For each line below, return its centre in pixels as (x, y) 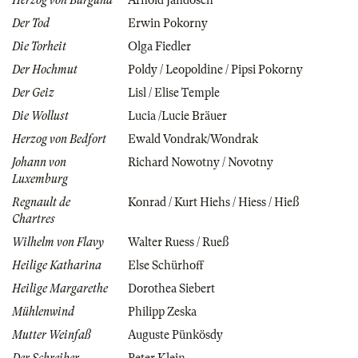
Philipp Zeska (162, 312)
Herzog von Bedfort (59, 139)
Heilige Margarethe (60, 289)
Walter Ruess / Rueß (178, 243)
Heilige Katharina (57, 266)
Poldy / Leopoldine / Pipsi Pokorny (215, 70)
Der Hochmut (45, 70)
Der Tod (31, 24)
